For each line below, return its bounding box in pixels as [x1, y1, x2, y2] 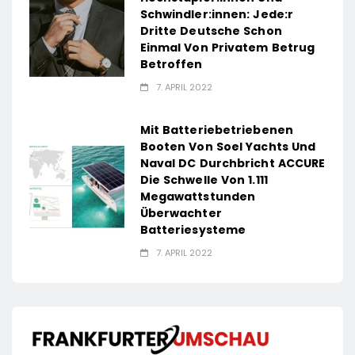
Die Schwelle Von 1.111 [139, 172, 268, 189]
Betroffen [139, 56, 203, 73]
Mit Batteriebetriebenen [139, 122, 293, 139]
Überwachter [139, 205, 222, 222]
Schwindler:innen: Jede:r [139, 6, 294, 23]
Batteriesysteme [139, 222, 246, 239]
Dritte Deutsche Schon [139, 23, 282, 40]
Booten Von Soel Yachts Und [139, 139, 316, 155]
